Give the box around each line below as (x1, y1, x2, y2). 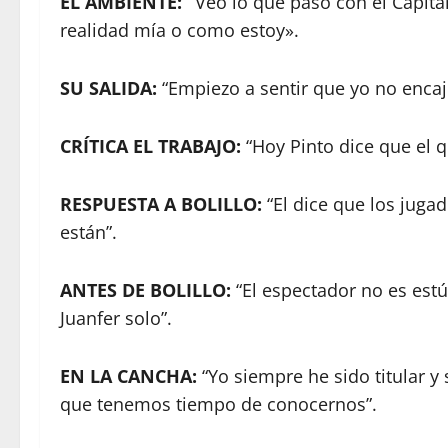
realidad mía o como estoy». (60, 18, 299, 42)
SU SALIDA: (60, 76, 157, 100)
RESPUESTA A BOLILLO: (60, 192, 267, 216)
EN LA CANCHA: (60, 364, 197, 388)
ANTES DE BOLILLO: (60, 278, 236, 302)
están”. (60, 220, 117, 244)
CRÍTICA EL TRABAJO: (60, 134, 241, 158)
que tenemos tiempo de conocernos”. (60, 392, 377, 416)
